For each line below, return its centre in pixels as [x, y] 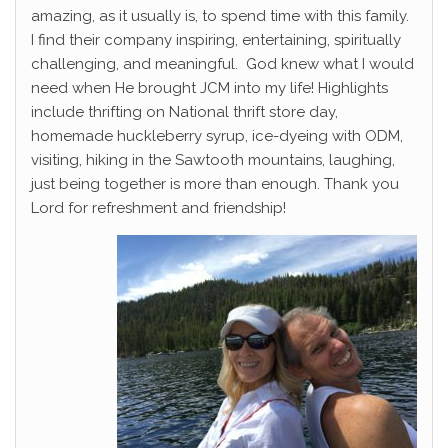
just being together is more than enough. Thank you [215, 184]
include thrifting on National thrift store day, [184, 112]
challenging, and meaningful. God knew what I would [222, 64]
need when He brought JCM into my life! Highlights [209, 88]
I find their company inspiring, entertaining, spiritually [216, 40]
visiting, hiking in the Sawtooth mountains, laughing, [213, 160]
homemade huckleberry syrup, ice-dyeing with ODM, [217, 136]
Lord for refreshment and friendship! [158, 208]
